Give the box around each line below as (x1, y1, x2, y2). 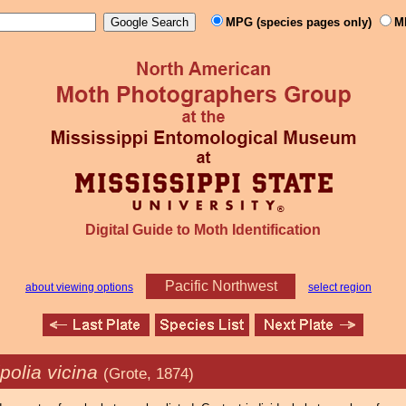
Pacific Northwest (164, 278, 277, 294)
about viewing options (25, 281, 133, 294)
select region (308, 281, 372, 294)
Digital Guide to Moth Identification (85, 222, 321, 237)
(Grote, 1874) (103, 365, 194, 382)
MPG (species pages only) (226, 15, 375, 29)
